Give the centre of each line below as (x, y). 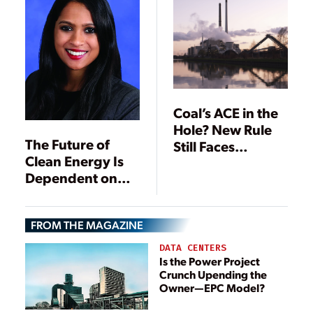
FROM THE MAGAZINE (87, 224)
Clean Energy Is (74, 160)
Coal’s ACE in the (226, 112)
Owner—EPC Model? (212, 287)
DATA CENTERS (193, 247)
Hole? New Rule (223, 129)
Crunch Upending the (213, 274)
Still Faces (204, 146)
